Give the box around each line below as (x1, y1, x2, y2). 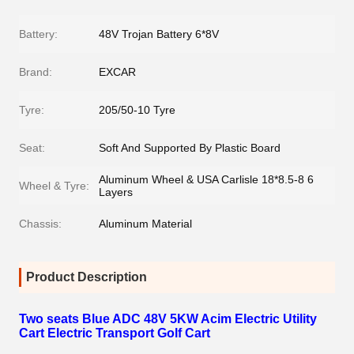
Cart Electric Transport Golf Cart (19, 326, 210, 340)
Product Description (26, 270, 147, 284)
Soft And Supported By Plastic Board (99, 141, 281, 154)
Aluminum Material (99, 217, 192, 230)
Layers (99, 186, 133, 198)
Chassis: (19, 217, 62, 230)
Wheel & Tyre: (19, 179, 89, 192)
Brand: (19, 66, 52, 78)
